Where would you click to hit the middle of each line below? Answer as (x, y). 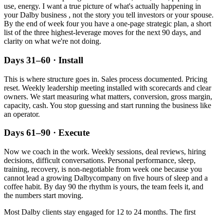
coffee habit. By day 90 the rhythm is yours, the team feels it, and (104, 187)
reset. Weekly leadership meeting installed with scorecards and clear (108, 88)
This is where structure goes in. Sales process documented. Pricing (106, 79)
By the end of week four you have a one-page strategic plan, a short (108, 24)
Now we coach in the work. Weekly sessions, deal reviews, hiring (105, 152)
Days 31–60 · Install (44, 60)
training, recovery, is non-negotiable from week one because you (103, 169)
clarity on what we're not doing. (53, 41)
